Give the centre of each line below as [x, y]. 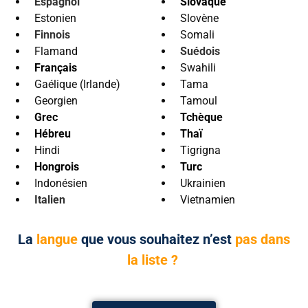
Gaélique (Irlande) [77, 85]
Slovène [199, 19]
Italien [50, 200]
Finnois [52, 35]
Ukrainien [203, 184]
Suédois [200, 52]
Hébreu [53, 134]
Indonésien [61, 184]
